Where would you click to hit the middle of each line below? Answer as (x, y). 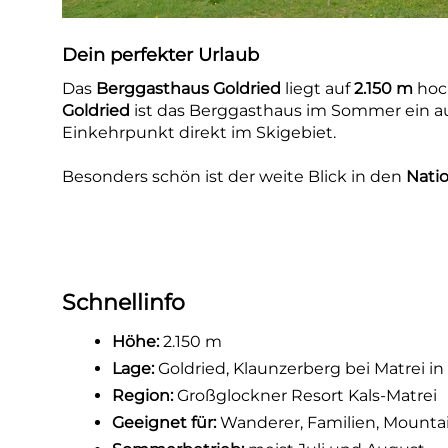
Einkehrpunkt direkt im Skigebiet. (199, 132)
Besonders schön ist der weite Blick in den (234, 176)
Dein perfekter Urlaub (161, 55)
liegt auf (318, 88)
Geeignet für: (164, 422)
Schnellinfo (124, 302)
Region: (143, 395)
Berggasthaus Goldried (189, 88)
